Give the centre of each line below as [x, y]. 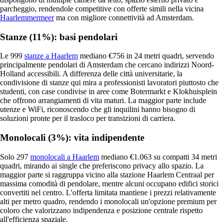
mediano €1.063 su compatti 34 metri [158, 157]
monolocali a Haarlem [65, 157]
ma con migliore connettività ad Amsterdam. [124, 18]
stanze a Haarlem [51, 56]
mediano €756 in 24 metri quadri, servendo [146, 56]
